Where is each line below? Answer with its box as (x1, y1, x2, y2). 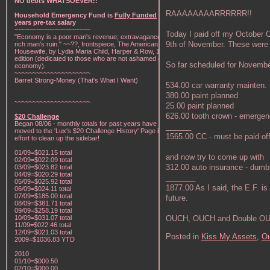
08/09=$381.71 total (14, 199, 72, 207)
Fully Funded (115, 11, 157, 19)
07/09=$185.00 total (14, 192, 72, 199)
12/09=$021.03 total (14, 228, 72, 236)
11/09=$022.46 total (14, 221, 71, 228)
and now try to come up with (166, 152, 264, 162)
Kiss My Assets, (201, 231, 259, 241)
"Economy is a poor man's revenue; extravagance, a (14, 33, 168, 40)
